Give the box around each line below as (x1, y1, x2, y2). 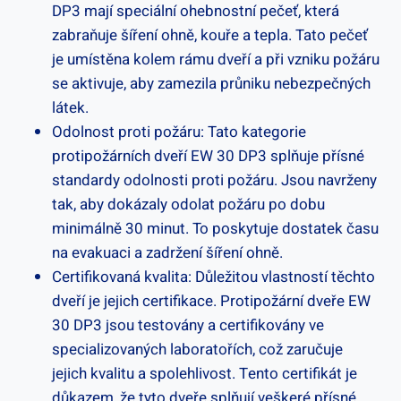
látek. (52, 96, 89, 119)
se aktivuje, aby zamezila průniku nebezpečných (52, 72, 371, 95)
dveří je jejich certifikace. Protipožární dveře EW (52, 289, 371, 312)
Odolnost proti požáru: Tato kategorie (52, 120, 306, 143)
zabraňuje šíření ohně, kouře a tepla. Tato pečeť (52, 23, 368, 47)
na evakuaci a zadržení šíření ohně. (52, 241, 283, 264)
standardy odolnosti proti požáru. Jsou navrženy (52, 168, 377, 192)
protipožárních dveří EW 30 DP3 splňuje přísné (52, 144, 364, 167)
